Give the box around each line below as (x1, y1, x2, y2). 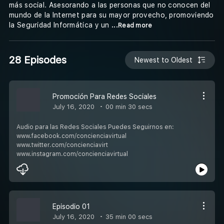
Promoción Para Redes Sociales (52, 92, 156, 100)
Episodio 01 (52, 202, 90, 210)
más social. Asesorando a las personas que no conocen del (9, 1, 210, 9)
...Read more (111, 22, 152, 29)
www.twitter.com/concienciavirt (16, 141, 108, 148)
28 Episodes (9, 53, 66, 66)
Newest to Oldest (134, 55, 193, 64)
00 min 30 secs (103, 102, 152, 110)
